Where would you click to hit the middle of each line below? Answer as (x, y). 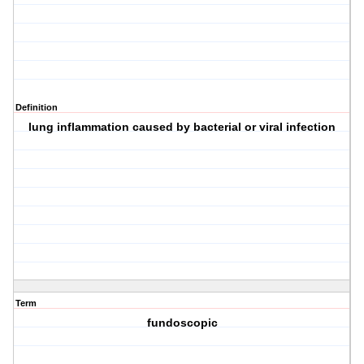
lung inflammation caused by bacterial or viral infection (182, 127)
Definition (37, 108)
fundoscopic (182, 323)
